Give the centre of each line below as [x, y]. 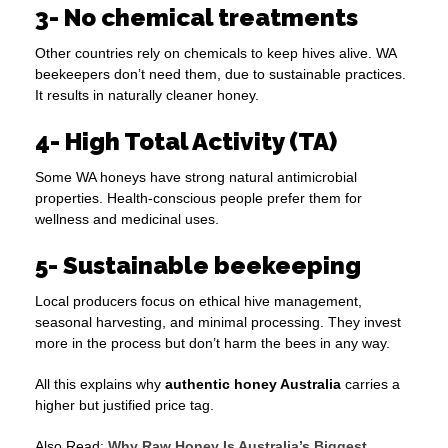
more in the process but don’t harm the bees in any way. [212, 343]
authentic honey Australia [253, 384]
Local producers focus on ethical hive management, [198, 301]
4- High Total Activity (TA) [186, 142]
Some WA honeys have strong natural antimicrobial [196, 177]
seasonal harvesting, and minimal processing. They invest [218, 322]
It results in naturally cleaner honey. [147, 95]
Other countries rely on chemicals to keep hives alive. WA [215, 53]
